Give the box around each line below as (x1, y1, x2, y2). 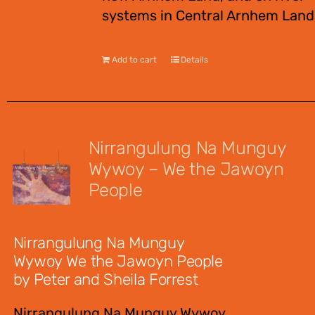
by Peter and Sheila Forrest (13, 270, 198, 289)
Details (181, 55, 208, 65)
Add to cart (112, 55, 157, 65)
